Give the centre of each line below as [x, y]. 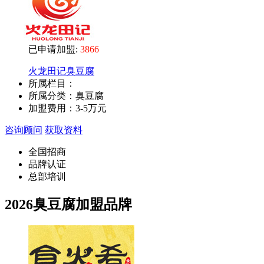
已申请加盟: [53, 49]
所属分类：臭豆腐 [66, 95]
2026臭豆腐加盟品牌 [68, 204]
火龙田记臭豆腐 [61, 71]
